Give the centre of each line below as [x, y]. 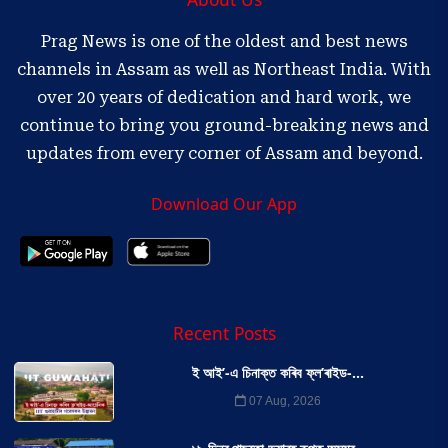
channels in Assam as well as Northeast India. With [224, 69]
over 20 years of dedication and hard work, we [224, 97]
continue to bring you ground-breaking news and [224, 125]
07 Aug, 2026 [283, 401]
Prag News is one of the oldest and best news [224, 41]
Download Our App [224, 204]
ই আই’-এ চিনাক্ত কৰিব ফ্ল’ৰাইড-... [278, 372]
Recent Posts [224, 333]
